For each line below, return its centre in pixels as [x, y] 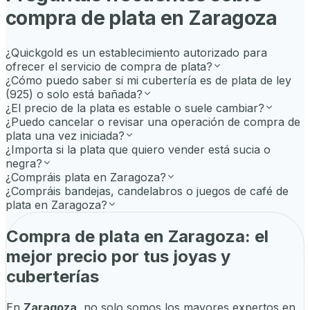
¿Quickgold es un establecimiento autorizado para [136, 53]
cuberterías [53, 276]
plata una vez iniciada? [65, 136]
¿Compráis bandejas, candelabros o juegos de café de [147, 191]
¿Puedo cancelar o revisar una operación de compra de [153, 122]
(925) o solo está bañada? [74, 94]
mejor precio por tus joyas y [118, 256]
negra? [24, 164]
